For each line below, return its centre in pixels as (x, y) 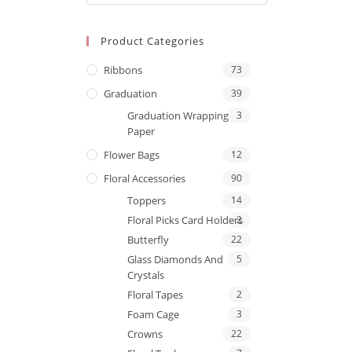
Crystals (146, 275)
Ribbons (123, 70)
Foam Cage (153, 314)
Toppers (147, 200)
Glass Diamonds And (175, 259)
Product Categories (152, 40)
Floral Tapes (155, 294)
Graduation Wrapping (178, 115)
